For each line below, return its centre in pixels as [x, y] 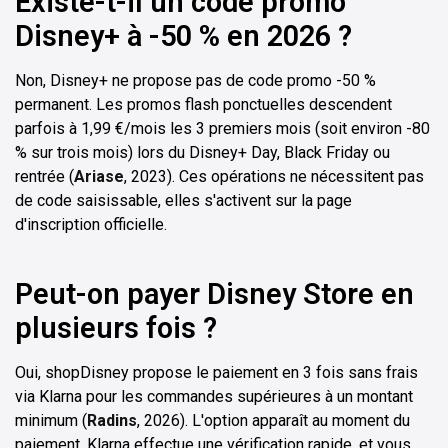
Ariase [99, 176]
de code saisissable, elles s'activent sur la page [183, 200]
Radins [112, 420]
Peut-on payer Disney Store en [214, 293]
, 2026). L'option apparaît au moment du [273, 420]
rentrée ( [44, 176]
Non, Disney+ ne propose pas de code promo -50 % [195, 80]
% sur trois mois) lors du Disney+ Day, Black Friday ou [202, 152]
